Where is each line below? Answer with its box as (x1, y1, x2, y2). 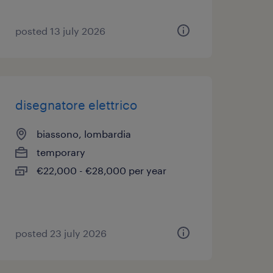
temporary (36, 146, 85, 158)
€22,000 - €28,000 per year (36, 165, 166, 176)
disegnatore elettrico (15, 97, 137, 112)
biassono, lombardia (36, 128, 131, 140)
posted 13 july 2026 (15, 25, 105, 37)
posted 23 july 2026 (15, 227, 107, 239)
